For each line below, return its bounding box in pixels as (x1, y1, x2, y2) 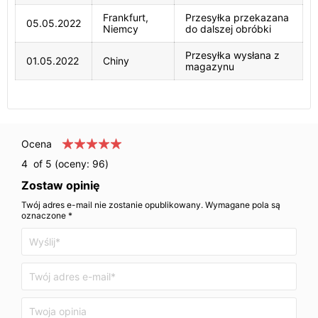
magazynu (185, 60, 234, 72)
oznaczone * (21, 210, 72, 221)
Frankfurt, (103, 11, 148, 23)
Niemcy (103, 23, 138, 35)
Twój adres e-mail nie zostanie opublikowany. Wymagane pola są (21, 199, 280, 210)
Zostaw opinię (21, 178, 100, 192)
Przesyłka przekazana (185, 11, 289, 23)
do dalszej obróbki (185, 23, 271, 35)
